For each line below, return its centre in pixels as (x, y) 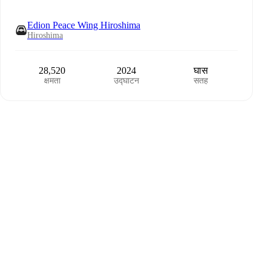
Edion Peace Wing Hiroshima (84, 25)
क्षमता (52, 81)
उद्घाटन (126, 81)
